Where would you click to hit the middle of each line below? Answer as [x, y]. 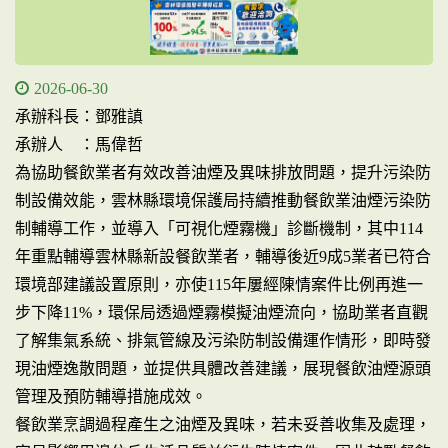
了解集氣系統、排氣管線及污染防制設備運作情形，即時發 [223, 340]
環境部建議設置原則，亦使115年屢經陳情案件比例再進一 [219, 284]
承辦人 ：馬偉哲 [79, 144]
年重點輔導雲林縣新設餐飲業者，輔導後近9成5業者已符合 [223, 256]
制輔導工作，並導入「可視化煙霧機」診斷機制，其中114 [219, 228]
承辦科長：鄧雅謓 [79, 116]
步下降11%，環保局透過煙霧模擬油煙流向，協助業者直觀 [221, 312]
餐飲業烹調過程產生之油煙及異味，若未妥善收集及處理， [223, 424]
